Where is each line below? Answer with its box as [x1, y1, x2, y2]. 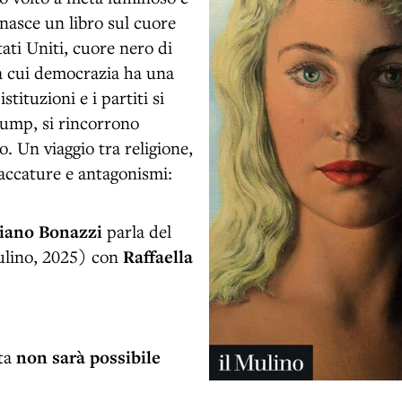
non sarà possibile [16, 345, 161, 369]
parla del [107, 219, 171, 242]
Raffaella [123, 244, 193, 268]
